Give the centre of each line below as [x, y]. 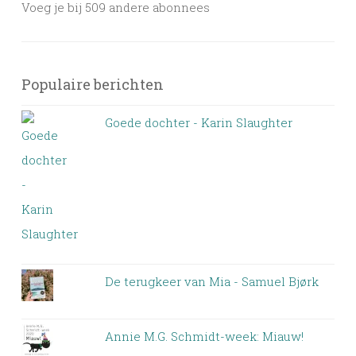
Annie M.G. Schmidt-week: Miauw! [204, 337]
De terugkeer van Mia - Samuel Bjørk [211, 282]
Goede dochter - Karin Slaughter [198, 123]
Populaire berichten [93, 85]
